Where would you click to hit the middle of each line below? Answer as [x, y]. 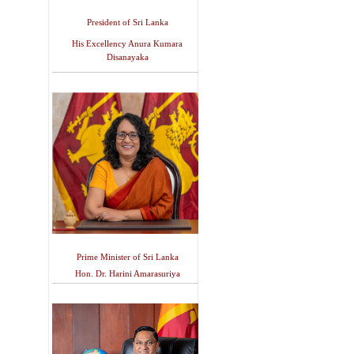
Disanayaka [127, 57]
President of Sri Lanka [127, 23]
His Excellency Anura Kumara [128, 44]
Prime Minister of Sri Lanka [127, 257]
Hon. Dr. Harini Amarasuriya [127, 274]
